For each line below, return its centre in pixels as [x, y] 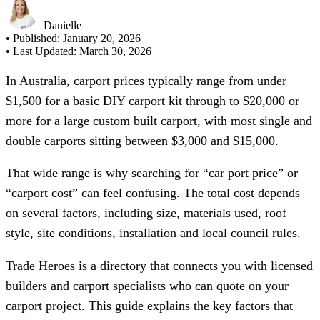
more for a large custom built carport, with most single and [159, 120]
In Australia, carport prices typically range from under [146, 80]
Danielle [62, 26]
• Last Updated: [41, 51]
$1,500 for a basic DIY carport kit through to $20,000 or [152, 100]
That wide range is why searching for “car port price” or [152, 173]
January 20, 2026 [102, 39]
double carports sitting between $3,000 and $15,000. [142, 140]
